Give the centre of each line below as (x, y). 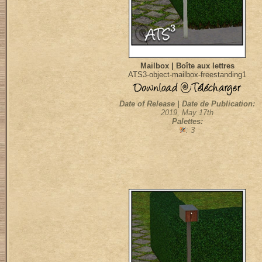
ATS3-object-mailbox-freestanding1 (187, 75)
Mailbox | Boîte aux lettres (187, 66)
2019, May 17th (187, 113)
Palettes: (187, 121)
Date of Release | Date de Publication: (187, 104)
